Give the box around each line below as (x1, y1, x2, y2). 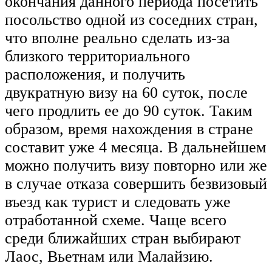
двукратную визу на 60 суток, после (5, 84, 248, 102)
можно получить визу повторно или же (5, 157, 267, 175)
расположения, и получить (5, 66, 185, 84)
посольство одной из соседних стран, (5, 11, 258, 29)
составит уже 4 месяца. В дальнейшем (5, 138, 266, 157)
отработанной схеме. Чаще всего (5, 211, 226, 229)
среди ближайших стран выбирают (5, 229, 240, 248)
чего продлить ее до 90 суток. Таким (5, 102, 252, 120)
